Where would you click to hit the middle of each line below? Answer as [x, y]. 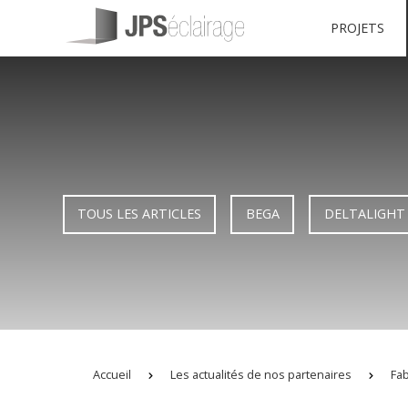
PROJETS [357, 28]
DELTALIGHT [364, 214]
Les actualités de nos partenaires [261, 374]
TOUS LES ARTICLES [140, 214]
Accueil [112, 374]
